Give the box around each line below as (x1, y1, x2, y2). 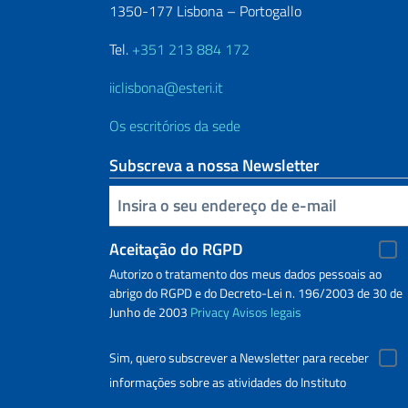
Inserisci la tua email (113, 191, 125, 217)
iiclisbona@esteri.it (109, 76, 223, 98)
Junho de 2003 (109, 301, 190, 321)
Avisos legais (232, 301, 301, 321)
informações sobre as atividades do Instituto (109, 372, 346, 392)
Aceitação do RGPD (109, 236, 243, 261)
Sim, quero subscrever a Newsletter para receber (109, 347, 369, 368)
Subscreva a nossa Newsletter (109, 152, 320, 178)
